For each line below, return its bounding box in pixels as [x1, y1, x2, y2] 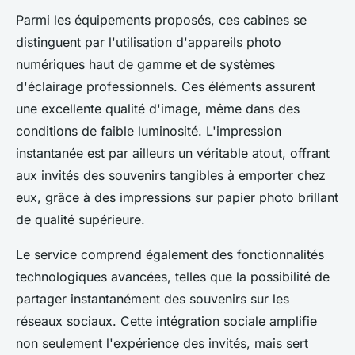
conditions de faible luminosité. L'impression [16, 122, 281, 139]
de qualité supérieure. [16, 211, 145, 227]
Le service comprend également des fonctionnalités [16, 246, 324, 262]
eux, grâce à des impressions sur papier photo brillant [16, 189, 338, 205]
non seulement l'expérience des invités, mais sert [16, 334, 308, 351]
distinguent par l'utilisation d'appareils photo [16, 33, 281, 50]
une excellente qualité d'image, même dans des [16, 100, 300, 116]
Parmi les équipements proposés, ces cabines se [16, 11, 307, 28]
